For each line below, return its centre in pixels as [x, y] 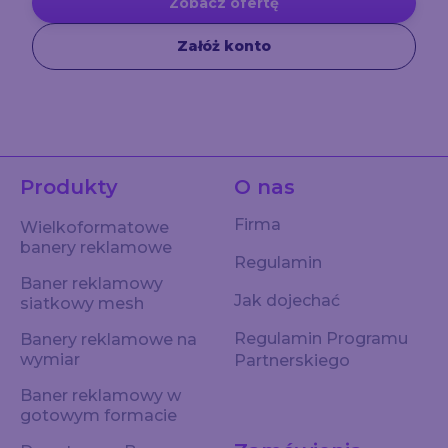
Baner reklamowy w [100, 396]
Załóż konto [224, 46]
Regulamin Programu [321, 339]
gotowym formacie [98, 416]
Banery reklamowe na [108, 340]
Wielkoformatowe [94, 228]
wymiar [50, 360]
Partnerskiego [292, 361]
